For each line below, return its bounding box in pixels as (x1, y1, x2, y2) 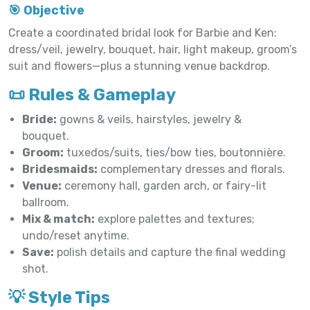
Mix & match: (22, 212, 95, 226)
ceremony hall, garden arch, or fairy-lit (62, 179, 266, 192)
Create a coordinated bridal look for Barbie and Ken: (8, 26, 277, 39)
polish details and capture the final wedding (54, 245, 286, 259)
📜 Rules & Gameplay (8, 84, 176, 104)
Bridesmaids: (22, 162, 98, 176)
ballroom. (22, 195, 69, 209)
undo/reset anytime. (22, 228, 129, 242)
